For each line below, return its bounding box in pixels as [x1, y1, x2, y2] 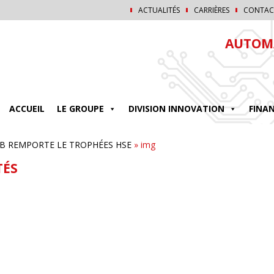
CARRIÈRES [194, 5, 229, 15]
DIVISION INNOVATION [128, 103, 224, 114]
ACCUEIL [9, 103, 45, 114]
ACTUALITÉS [138, 5, 180, 15]
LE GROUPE [57, 103, 104, 114]
